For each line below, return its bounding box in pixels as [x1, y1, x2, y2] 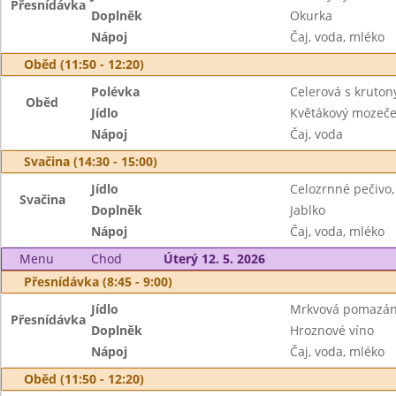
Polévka [91, 83, 141, 100]
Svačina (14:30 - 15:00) [24, 153, 157, 170]
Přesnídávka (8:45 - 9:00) [24, 273, 172, 290]
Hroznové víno [289, 322, 374, 339]
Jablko [289, 202, 325, 218]
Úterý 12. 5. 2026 [163, 250, 265, 267]
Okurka [289, 7, 332, 24]
